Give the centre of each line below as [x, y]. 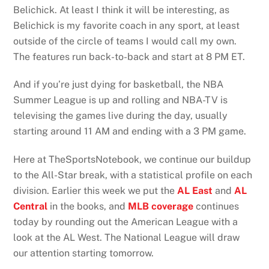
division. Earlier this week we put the [95, 191]
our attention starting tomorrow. [84, 253]
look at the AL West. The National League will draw [127, 238]
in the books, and [88, 207]
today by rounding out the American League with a [126, 222]
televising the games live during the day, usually [121, 116]
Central [31, 207]
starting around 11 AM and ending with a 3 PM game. [130, 131]
